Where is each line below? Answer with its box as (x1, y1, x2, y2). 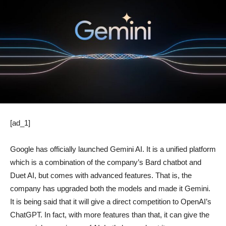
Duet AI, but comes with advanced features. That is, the (10, 171, 192, 180)
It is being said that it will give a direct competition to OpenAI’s (10, 197, 211, 206)
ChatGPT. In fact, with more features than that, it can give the (10, 210, 209, 219)
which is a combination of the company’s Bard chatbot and (10, 158, 201, 167)
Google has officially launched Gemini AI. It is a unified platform (10, 145, 216, 154)
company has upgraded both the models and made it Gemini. (10, 184, 210, 193)
